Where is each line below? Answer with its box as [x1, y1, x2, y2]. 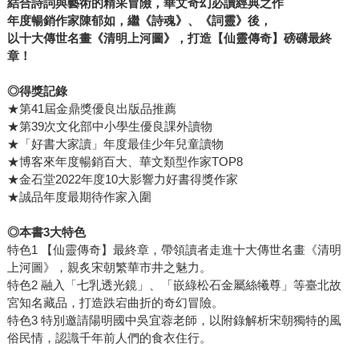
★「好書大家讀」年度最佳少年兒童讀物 [6, 136, 224, 151]
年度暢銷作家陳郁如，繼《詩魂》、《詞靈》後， [6, 13, 272, 27]
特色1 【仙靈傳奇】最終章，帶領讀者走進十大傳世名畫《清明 [6, 242, 341, 256]
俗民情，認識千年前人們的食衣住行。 [6, 330, 212, 345]
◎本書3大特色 [6, 224, 86, 239]
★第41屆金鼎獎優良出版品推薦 [6, 101, 176, 115]
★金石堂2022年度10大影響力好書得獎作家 [6, 171, 238, 186]
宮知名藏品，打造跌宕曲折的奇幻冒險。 [6, 295, 224, 309]
